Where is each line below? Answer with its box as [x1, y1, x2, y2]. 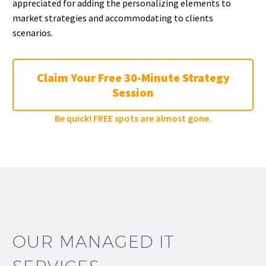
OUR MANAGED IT [12, 231, 175, 251]
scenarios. [12, 27, 53, 39]
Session [112, 85, 154, 100]
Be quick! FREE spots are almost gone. [55, 112, 211, 125]
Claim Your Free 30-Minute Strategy [36, 70, 230, 85]
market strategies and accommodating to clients [12, 12, 213, 24]
